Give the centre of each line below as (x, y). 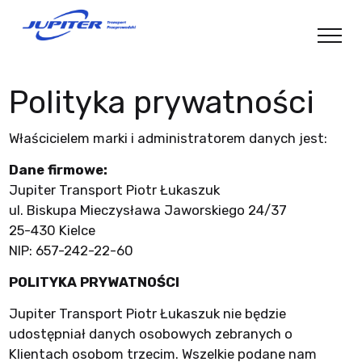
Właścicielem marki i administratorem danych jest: (168, 138)
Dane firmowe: (58, 170)
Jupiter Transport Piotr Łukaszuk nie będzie (147, 314)
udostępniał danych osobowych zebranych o (150, 334)
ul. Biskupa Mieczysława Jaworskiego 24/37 (147, 210)
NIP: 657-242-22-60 (71, 250)
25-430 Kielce (52, 230)
